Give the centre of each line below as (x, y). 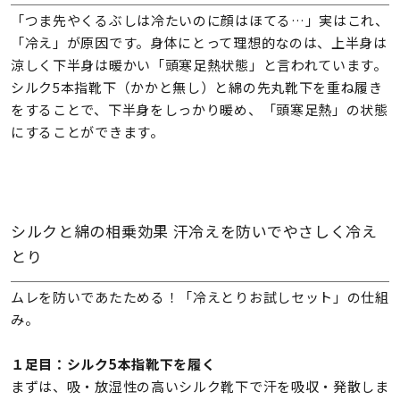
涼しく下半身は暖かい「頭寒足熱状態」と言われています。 (199, 65)
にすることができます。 (87, 132)
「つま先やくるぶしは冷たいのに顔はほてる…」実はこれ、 (200, 21)
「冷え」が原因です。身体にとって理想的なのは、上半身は (199, 43)
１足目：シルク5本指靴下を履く (113, 364)
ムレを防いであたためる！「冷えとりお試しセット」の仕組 (200, 297)
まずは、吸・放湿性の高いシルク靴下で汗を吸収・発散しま (200, 387)
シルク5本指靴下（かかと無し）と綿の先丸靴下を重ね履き (196, 87)
